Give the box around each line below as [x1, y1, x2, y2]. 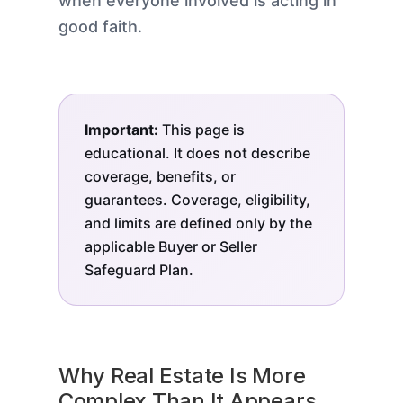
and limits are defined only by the [84, 214, 312, 233]
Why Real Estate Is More [58, 363, 306, 390]
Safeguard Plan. [84, 261, 193, 280]
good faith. [58, 17, 142, 37]
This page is [157, 121, 245, 139]
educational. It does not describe [84, 144, 310, 163]
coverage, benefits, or [84, 167, 236, 186]
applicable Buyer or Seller [84, 237, 257, 256]
